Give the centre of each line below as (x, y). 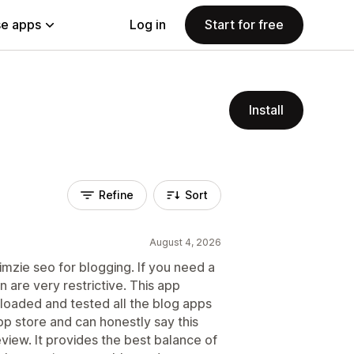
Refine (116, 195)
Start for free (244, 24)
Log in (148, 24)
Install (266, 110)
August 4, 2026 (185, 242)
